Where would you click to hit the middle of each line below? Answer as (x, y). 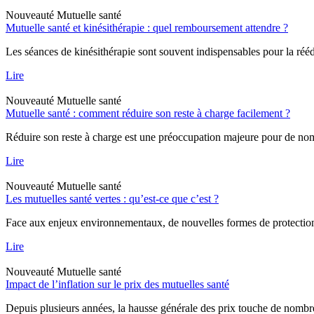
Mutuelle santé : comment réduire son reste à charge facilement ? (148, 113)
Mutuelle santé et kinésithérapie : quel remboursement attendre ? (147, 27)
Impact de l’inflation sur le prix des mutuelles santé (117, 284)
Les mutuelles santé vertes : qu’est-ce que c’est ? (112, 198)
